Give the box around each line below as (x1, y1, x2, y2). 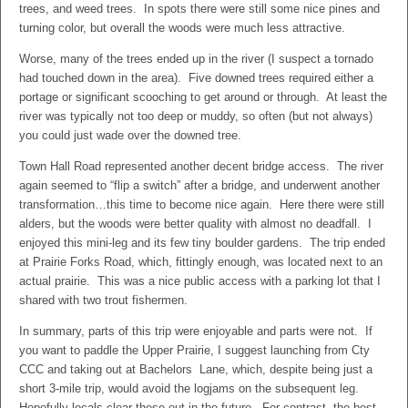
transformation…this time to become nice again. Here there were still (19, 198, 384, 211)
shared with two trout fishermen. (19, 293, 188, 307)
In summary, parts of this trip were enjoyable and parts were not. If (19, 324, 372, 338)
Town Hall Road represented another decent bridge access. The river (19, 159, 383, 173)
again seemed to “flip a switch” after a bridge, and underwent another (19, 178, 380, 192)
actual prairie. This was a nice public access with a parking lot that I (19, 274, 381, 288)
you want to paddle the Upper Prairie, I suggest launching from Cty (19, 343, 370, 357)
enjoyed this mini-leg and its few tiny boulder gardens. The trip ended (19, 236, 385, 250)
